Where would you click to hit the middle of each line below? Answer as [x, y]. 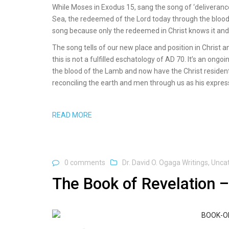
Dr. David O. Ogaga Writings [165, 163]
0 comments [85, 163]
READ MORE [72, 115]
